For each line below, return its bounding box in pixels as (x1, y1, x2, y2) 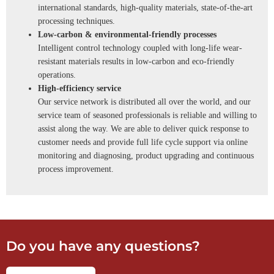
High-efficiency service (38, 83, 121, 93)
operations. (38, 70, 76, 80)
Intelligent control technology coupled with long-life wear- (38, 43, 242, 53)
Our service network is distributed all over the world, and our (38, 97, 251, 106)
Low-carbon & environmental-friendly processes (38, 29, 217, 39)
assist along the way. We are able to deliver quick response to (38, 124, 249, 133)
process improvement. (38, 164, 114, 174)
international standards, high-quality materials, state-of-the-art (38, 2, 253, 12)
